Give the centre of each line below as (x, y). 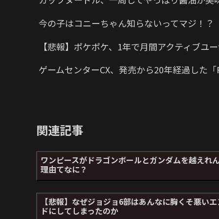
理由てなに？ (64, 169)
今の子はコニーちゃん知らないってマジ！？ (126, 23)
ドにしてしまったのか (79, 210)
